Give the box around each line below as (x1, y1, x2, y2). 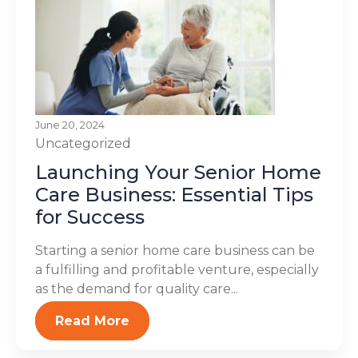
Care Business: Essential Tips (35, 183, 313, 206)
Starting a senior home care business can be (35, 243, 315, 258)
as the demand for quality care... (35, 281, 238, 296)
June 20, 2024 (35, 119, 105, 131)
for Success (35, 205, 145, 229)
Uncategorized (35, 136, 131, 151)
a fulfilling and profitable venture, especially (35, 262, 319, 277)
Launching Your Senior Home (35, 161, 321, 184)
